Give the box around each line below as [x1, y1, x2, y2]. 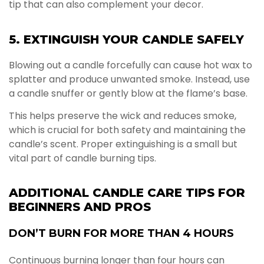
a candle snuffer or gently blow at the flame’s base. [9, 86, 247, 100]
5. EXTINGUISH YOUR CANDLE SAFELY [9, 32, 244, 47]
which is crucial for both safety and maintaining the [9, 123, 246, 137]
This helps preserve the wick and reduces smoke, [9, 109, 236, 123]
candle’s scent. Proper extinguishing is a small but [9, 137, 237, 151]
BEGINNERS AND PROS [9, 200, 151, 214]
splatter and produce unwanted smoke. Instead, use [9, 72, 250, 86]
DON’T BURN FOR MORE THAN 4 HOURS [9, 227, 234, 240]
